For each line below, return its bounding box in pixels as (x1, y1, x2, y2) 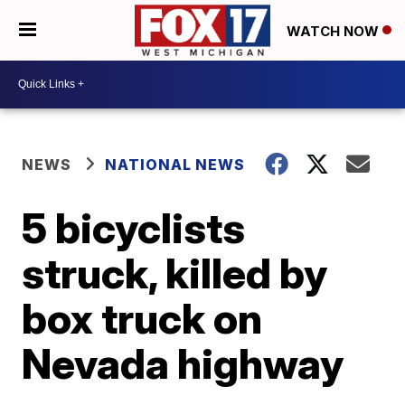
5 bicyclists (22, 202, 246, 253)
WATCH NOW (287, 22, 382, 40)
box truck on (22, 292, 263, 344)
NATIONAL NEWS (105, 155, 246, 174)
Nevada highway (22, 337, 344, 389)
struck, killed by (22, 247, 328, 298)
